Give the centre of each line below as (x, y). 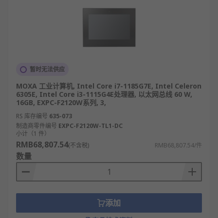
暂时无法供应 (47, 69)
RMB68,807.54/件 (178, 145)
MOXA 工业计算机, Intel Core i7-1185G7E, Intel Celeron (109, 86)
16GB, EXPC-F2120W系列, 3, (61, 102)
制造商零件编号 (36, 126)
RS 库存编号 (32, 116)
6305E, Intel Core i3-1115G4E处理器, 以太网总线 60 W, (104, 94)
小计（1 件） (33, 134)
